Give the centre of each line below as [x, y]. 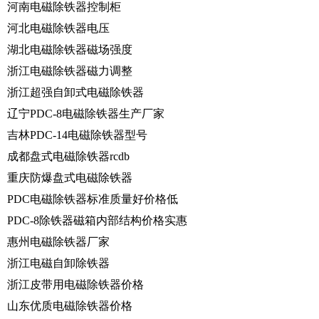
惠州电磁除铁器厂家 [58, 241]
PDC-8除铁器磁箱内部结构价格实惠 [97, 220]
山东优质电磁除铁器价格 [70, 305]
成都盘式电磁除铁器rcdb [68, 156]
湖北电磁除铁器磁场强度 [70, 49]
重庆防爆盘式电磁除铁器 [70, 177]
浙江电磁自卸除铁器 [58, 263]
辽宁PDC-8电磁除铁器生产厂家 [86, 113]
